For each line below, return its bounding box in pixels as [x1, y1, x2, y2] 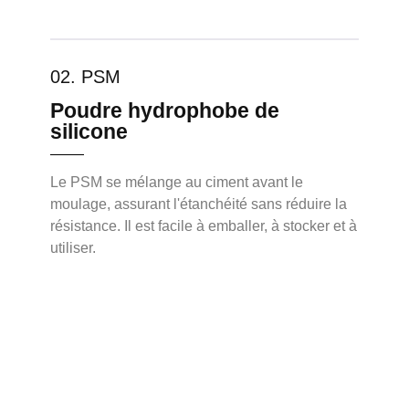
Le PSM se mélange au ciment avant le [50, 173, 303, 190]
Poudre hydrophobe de [50, 98, 279, 122]
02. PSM [50, 66, 121, 87]
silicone [50, 119, 128, 143]
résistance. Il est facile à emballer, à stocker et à [50, 217, 357, 234]
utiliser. [50, 239, 96, 256]
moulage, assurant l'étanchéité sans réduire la [50, 195, 347, 212]
